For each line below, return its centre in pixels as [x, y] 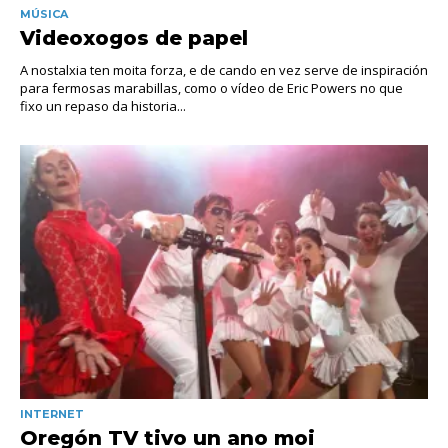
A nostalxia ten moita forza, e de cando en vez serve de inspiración [224, 69]
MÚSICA [44, 13]
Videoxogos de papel [134, 37]
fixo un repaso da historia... [103, 105]
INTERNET [52, 414]
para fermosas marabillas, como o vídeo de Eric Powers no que [211, 87]
